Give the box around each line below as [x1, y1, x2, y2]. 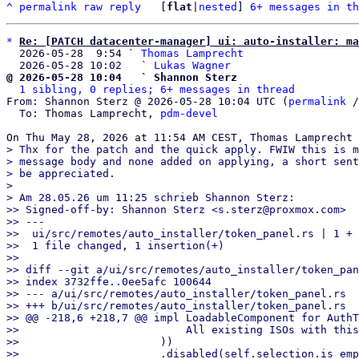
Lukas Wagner [154, 59, 231, 71]
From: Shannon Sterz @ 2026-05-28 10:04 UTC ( [6, 95, 288, 107]
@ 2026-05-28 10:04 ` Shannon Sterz [6, 71, 237, 83]
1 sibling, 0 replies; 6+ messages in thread [19, 83, 295, 95]
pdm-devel [160, 107, 218, 119]
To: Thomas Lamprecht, [19, 107, 160, 119]
